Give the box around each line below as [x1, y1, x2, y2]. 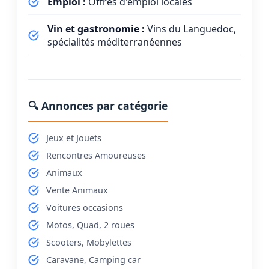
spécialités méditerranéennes [47, 35, 182, 49]
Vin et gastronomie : [47, 22, 145, 35]
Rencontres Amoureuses [46, 149, 146, 161]
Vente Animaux [46, 184, 108, 196]
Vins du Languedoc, [145, 22, 236, 35]
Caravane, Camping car [46, 253, 141, 265]
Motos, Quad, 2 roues [46, 219, 134, 231]
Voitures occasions [46, 201, 123, 213]
